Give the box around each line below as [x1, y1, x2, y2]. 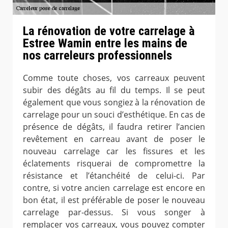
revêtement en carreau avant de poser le [23, 133, 205, 145]
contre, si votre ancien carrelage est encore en [23, 182, 205, 194]
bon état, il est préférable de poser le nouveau [23, 194, 205, 206]
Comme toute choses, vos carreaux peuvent [23, 72, 205, 84]
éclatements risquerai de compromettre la [23, 158, 205, 169]
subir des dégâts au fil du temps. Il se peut [23, 84, 205, 96]
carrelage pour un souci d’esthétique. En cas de [23, 109, 205, 121]
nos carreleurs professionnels [23, 48, 172, 63]
